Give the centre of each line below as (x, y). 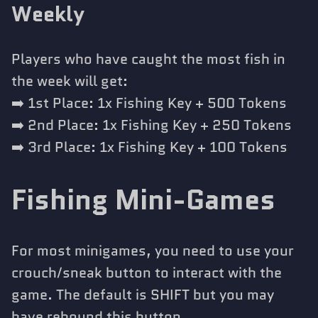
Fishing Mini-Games (143, 199)
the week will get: (70, 81)
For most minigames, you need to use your (153, 251)
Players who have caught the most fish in (148, 59)
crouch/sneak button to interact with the (147, 273)
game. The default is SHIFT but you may (143, 295)
